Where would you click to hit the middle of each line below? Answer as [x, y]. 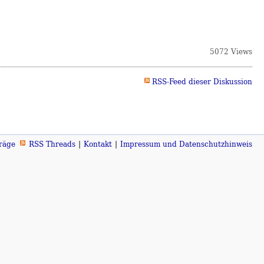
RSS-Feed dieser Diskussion [202, 81]
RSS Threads [52, 144]
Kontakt [98, 144]
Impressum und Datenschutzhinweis [186, 144]
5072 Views [231, 51]
